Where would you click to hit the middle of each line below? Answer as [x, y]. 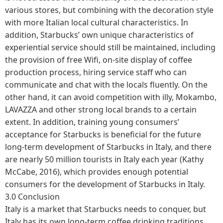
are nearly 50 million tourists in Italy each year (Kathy [104, 159]
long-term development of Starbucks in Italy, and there [108, 147]
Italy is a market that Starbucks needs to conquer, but [106, 209]
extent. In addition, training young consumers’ [92, 122]
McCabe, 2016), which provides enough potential [97, 171]
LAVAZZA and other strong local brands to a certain [101, 109]
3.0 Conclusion [32, 196]
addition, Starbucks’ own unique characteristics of [99, 35]
